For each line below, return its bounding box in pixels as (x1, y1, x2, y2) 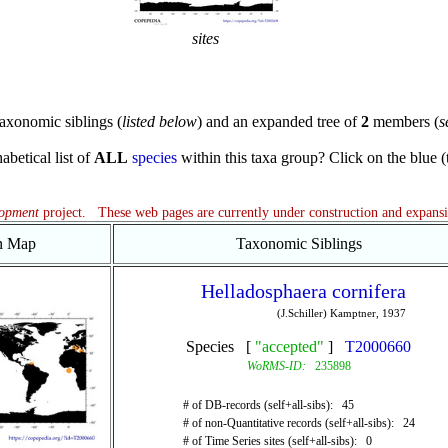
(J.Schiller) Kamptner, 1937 (277, 307, 406, 319)
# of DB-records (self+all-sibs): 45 (182, 398, 354, 412)
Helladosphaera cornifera (201, 280, 406, 302)
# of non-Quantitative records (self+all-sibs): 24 (182, 416, 415, 430)
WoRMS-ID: (246, 359, 306, 373)
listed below (121, 113, 197, 130)
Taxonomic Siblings (235, 235, 362, 252)
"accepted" (255, 338, 324, 355)
